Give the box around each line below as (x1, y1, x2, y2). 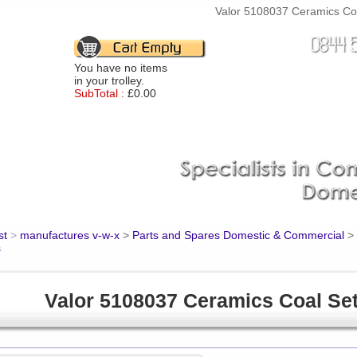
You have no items (73, 61, 167, 74)
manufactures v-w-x (20, 229, 120, 241)
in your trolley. (73, 74, 144, 87)
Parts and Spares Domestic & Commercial (132, 229, 344, 241)
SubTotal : (73, 87, 124, 100)
